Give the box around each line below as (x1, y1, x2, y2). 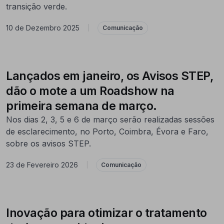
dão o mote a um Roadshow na (6, 83, 174, 98)
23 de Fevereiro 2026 (6, 160, 78, 169)
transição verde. (6, 1, 67, 11)
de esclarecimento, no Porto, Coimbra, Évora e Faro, (6, 126, 208, 136)
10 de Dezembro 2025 (6, 23, 79, 32)
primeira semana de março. (6, 98, 157, 113)
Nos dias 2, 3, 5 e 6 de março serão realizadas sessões (6, 114, 214, 124)
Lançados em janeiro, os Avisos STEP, (6, 68, 213, 83)
